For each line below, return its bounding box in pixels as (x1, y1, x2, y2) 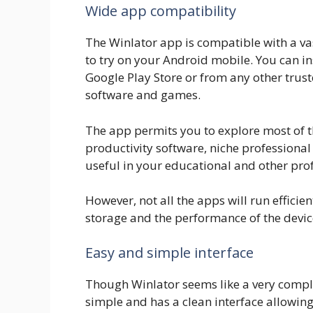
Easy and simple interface (85, 242, 254, 262)
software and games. (85, 87, 201, 103)
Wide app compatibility (85, 1, 236, 21)
